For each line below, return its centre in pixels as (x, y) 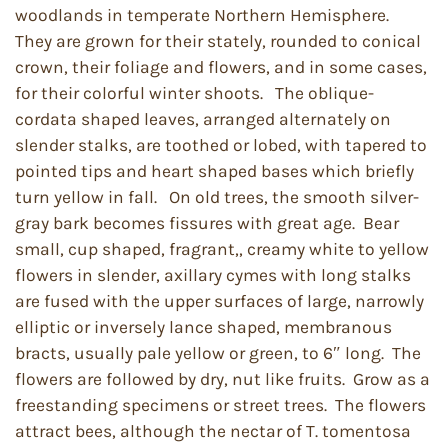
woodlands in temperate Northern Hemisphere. (204, 15)
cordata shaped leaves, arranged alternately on (203, 119)
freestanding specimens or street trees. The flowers (220, 405)
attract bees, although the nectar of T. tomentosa (213, 431)
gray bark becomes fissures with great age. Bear (207, 223)
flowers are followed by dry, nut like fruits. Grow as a (222, 379)
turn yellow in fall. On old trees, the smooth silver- (217, 197)
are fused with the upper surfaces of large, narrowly (219, 301)
